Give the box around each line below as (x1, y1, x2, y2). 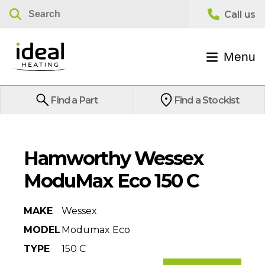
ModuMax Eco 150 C (24, 169, 199, 192)
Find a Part (51, 94, 98, 106)
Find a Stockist (174, 94, 240, 106)
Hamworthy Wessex (24, 147, 203, 170)
